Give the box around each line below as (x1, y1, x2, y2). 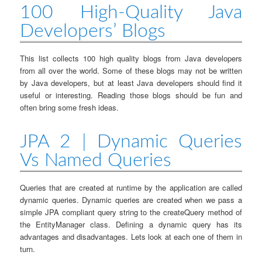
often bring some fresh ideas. (20, 101, 119, 113)
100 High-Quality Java (20, 2, 242, 22)
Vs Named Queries (20, 150, 172, 170)
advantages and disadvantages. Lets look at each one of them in (20, 230, 242, 242)
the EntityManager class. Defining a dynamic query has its (20, 218, 242, 230)
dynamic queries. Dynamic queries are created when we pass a (20, 194, 242, 205)
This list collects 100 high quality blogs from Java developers (20, 52, 242, 64)
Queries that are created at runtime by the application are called (20, 181, 242, 193)
